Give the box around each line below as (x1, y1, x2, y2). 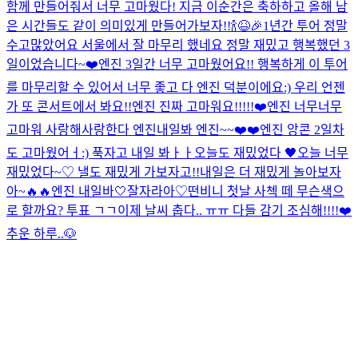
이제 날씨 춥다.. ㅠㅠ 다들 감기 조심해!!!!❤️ (117, 203, 352, 217)
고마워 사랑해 (6, 122, 82, 137)
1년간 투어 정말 (263, 18, 348, 33)
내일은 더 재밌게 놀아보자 (200, 165, 341, 179)
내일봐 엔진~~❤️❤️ (157, 122, 260, 137)
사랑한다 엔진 (82, 122, 157, 137)
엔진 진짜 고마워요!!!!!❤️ (132, 99, 267, 113)
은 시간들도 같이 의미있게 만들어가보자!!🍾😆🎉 (6, 18, 263, 33)
